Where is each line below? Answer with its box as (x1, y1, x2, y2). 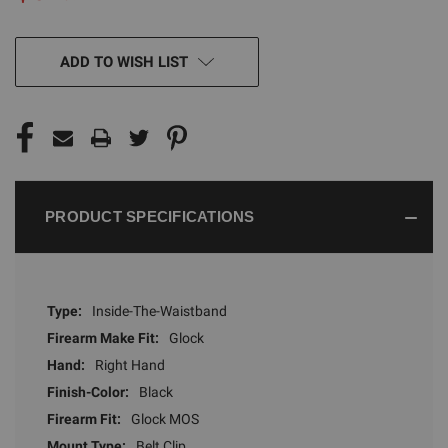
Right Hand (95, 356, 165, 373)
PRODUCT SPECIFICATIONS (45, 207, 255, 225)
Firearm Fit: (47, 410, 121, 427)
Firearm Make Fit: (47, 329, 159, 346)
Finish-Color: (47, 383, 129, 400)
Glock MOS (131, 410, 199, 427)
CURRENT (15, 41, 78, 58)
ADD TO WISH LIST (60, 52, 188, 71)
